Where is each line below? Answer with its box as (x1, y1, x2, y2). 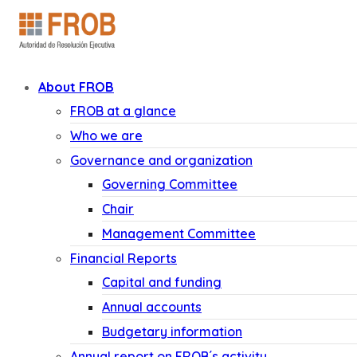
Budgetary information (102, 324, 242, 339)
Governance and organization (70, 152, 253, 168)
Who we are (70, 127, 143, 143)
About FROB (38, 79, 114, 95)
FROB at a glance (70, 103, 176, 119)
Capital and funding (102, 274, 222, 290)
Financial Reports (70, 250, 177, 266)
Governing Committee (102, 176, 237, 192)
